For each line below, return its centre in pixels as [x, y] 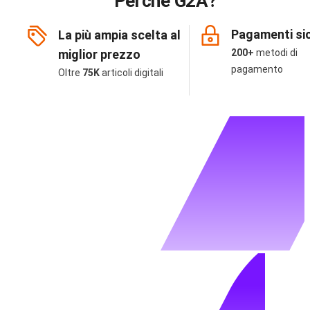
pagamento [257, 69]
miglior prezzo [99, 54]
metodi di [277, 52]
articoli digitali [133, 72]
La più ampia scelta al [119, 35]
